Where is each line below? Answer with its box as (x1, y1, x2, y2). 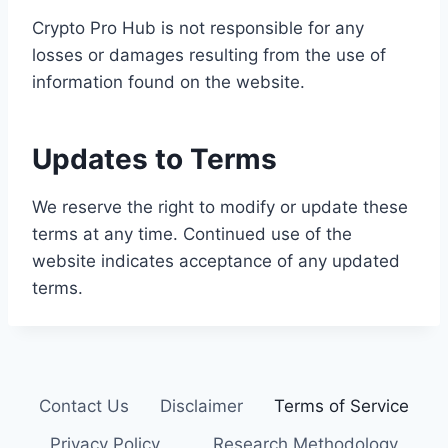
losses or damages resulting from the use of (32, 45, 386, 65)
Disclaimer (159, 396, 243, 417)
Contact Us (39, 396, 130, 417)
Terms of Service (273, 396, 409, 417)
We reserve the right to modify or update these (32, 197, 408, 217)
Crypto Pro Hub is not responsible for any (32, 18, 364, 38)
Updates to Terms (32, 142, 277, 176)
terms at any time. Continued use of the (32, 224, 352, 244)
